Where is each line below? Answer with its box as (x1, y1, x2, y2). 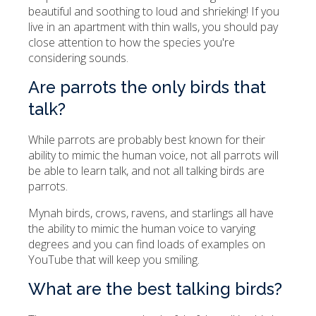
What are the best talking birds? (28, 279, 282, 300)
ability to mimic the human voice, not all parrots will (28, 147, 279, 164)
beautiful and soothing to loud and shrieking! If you (28, 4, 279, 20)
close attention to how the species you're (28, 35, 235, 51)
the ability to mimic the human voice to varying (28, 221, 255, 237)
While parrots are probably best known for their (28, 132, 265, 148)
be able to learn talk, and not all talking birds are (28, 163, 265, 179)
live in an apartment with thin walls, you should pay (28, 19, 278, 35)
